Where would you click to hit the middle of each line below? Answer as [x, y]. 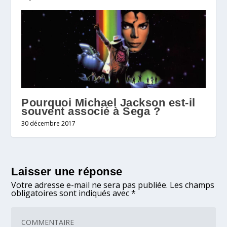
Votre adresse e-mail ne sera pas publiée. [90, 185]
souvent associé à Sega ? [91, 111]
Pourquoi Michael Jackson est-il [108, 103]
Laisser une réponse [67, 172]
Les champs [192, 185]
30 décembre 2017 [49, 124]
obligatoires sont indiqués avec [71, 193]
